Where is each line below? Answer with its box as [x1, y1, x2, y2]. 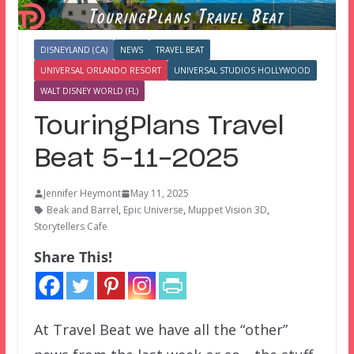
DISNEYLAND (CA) [40, 44, 107, 56]
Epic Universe [122, 203, 183, 217]
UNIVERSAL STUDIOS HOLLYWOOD [173, 65, 311, 77]
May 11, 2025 [130, 186, 189, 201]
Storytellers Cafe [33, 220, 107, 234]
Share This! [33, 247, 112, 267]
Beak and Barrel [46, 203, 119, 217]
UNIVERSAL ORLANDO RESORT [40, 65, 161, 77]
